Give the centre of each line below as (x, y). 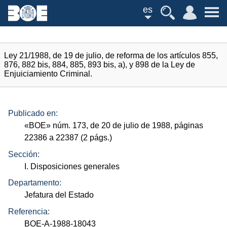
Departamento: (35, 183)
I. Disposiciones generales (72, 166)
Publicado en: (33, 113)
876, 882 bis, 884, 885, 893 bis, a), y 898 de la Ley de (100, 65)
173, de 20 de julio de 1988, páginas (137, 126)
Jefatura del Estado (59, 195)
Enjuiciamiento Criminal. (48, 74)
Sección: (24, 154)
